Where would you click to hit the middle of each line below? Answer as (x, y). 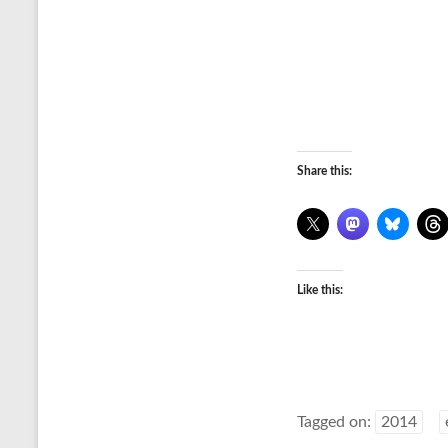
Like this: (320, 290)
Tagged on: (336, 422)
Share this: (324, 171)
